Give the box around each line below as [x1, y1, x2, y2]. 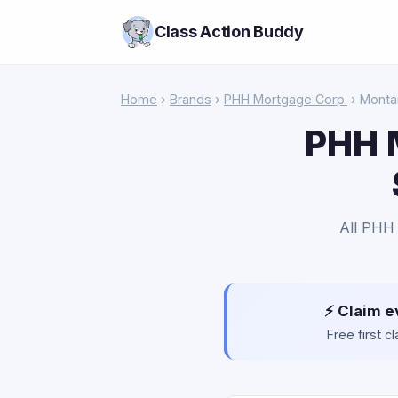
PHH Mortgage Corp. [224, 92, 347, 107]
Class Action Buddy [155, 22, 304, 41]
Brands [170, 92, 211, 107]
